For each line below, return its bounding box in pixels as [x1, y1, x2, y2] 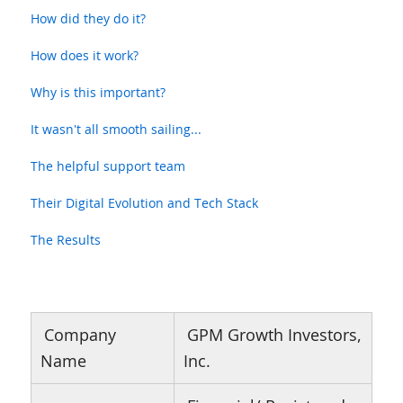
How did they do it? [30, 10, 146, 27]
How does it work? [30, 47, 139, 64]
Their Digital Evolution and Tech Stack [30, 194, 258, 211]
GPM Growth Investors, [186, 324, 362, 345]
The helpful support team [30, 157, 185, 175]
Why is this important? [30, 84, 166, 101]
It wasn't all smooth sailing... [30, 121, 201, 138]
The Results [30, 231, 101, 248]
